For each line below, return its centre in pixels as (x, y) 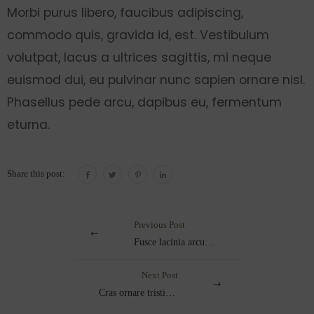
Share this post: (36, 174)
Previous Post (159, 225)
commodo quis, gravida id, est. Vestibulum (138, 34)
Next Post (160, 276)
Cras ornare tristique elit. (171, 293)
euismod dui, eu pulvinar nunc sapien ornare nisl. (156, 79)
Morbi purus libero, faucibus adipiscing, (125, 12)
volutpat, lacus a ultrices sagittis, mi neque (139, 57)
